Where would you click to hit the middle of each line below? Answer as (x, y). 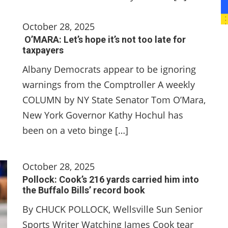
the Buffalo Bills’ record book (84, 190)
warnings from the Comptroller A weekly (109, 84)
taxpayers (43, 50)
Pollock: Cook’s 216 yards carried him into (111, 179)
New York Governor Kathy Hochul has (103, 115)
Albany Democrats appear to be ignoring (109, 69)
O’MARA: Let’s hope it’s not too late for (104, 39)
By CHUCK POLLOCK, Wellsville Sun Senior (112, 209)
